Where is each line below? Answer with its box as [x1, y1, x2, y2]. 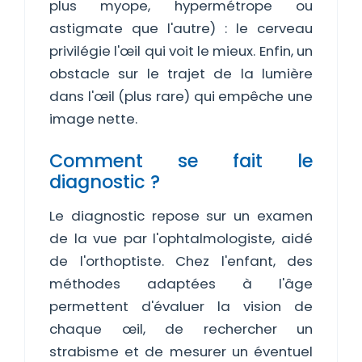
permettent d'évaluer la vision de [49, 297, 313, 316]
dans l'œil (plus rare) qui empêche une [49, 86, 313, 106]
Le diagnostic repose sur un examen [49, 206, 313, 225]
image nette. [49, 109, 137, 128]
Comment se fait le [49, 148, 313, 174]
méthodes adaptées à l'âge [49, 274, 313, 293]
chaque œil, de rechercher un [49, 319, 313, 339]
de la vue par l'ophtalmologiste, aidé [49, 229, 313, 248]
